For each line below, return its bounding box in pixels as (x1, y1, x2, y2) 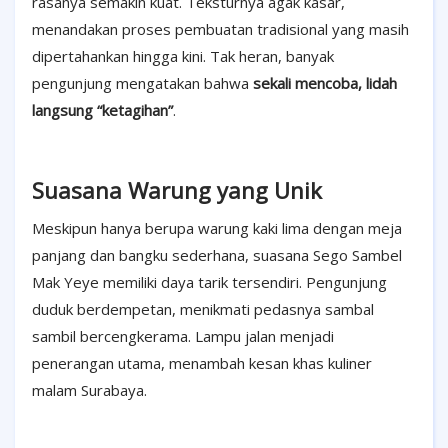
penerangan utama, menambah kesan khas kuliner (32, 353, 372, 374)
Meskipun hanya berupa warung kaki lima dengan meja (32, 218, 402, 239)
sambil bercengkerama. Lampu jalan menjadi (32, 326, 334, 347)
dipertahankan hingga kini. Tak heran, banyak (32, 46, 334, 67)
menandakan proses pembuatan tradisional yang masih (32, 19, 409, 40)
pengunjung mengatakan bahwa (32, 73, 253, 94)
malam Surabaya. (32, 380, 147, 401)
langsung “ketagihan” (32, 100, 173, 121)
